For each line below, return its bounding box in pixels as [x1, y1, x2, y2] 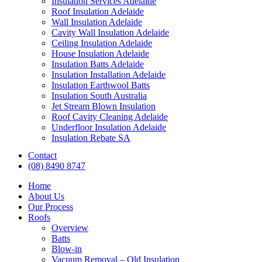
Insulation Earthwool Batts [51, 80, 150, 90]
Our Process [28, 202, 73, 212]
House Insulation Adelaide [51, 49, 149, 58]
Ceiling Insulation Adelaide [51, 38, 152, 48]
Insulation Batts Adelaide [51, 59, 144, 69]
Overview [51, 223, 88, 233]
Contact [28, 150, 57, 160]
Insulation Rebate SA [51, 133, 130, 143]
